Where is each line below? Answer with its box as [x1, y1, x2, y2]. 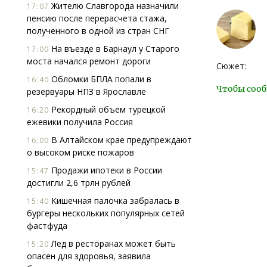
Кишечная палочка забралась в [49, 195, 179, 206]
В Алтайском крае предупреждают [49, 134, 192, 145]
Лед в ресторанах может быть [49, 238, 176, 249]
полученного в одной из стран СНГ [27, 25, 169, 36]
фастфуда [27, 220, 67, 231]
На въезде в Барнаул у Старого [49, 43, 179, 54]
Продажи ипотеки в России [49, 164, 162, 176]
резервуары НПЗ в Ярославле [27, 86, 146, 97]
